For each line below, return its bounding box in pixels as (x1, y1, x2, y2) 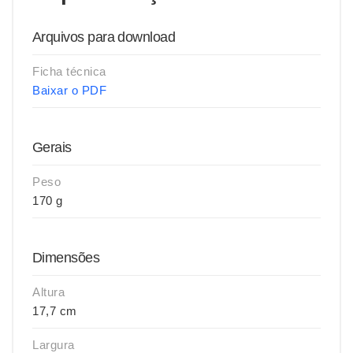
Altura (32, 285, 65, 299)
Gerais (32, 139, 72, 155)
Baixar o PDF (32, 84, 106, 97)
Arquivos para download (32, 29, 176, 45)
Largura (32, 338, 75, 351)
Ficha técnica (32, 65, 106, 78)
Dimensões (32, 250, 100, 266)
